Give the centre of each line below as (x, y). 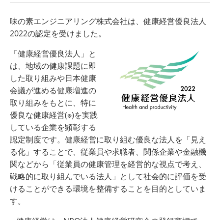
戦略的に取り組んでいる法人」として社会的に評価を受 (108, 177)
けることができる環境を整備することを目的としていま (108, 189)
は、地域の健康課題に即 (53, 66)
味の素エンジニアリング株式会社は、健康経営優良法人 (108, 21)
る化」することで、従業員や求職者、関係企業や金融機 (108, 152)
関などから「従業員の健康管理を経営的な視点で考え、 (108, 164)
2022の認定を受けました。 (58, 34)
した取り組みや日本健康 (53, 78)
